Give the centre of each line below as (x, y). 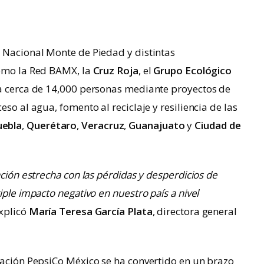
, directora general (194, 211)
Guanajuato (157, 125)
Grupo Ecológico (193, 70)
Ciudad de (218, 125)
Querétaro (52, 125)
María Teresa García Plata (90, 211)
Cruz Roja (115, 70)
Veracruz (103, 125)
